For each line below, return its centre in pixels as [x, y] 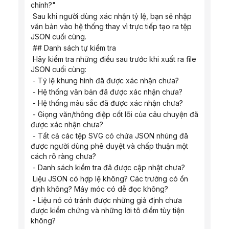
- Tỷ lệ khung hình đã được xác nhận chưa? [106, 81]
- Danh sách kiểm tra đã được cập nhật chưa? [109, 167]
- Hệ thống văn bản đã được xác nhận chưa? [108, 92]
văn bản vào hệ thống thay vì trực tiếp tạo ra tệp [111, 26]
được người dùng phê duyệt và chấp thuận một [109, 146]
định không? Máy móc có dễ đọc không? [99, 189]
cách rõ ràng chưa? [63, 156]
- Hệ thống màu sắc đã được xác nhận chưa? [108, 103]
